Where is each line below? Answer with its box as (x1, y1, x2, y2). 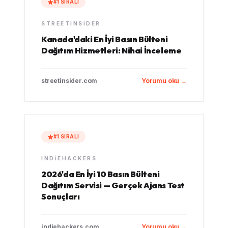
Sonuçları (41, 191, 80, 202)
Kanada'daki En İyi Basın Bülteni (41, 34, 168, 44)
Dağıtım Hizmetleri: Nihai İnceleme (41, 45, 182, 55)
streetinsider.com (41, 77, 98, 84)
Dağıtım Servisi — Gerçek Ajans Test (41, 180, 185, 190)
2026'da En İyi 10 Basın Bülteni (41, 169, 160, 179)
